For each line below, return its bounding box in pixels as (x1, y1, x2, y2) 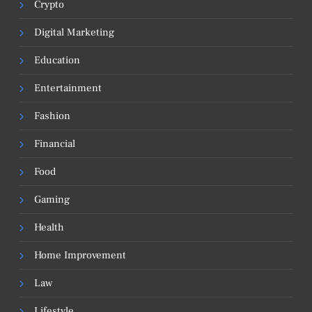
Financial (34, 136, 75, 150)
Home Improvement (34, 248, 126, 262)
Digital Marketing (34, 25, 114, 39)
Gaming (34, 192, 70, 206)
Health (34, 220, 64, 234)
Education (34, 53, 80, 67)
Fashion (34, 109, 70, 123)
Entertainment (34, 81, 102, 95)
